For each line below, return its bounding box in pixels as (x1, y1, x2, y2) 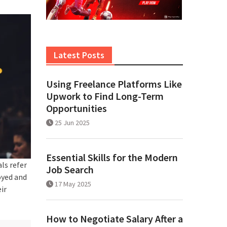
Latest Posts (54, 49, 104, 61)
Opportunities (46, 102, 107, 115)
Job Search (46, 163, 94, 176)
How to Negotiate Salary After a (46, 212, 183, 225)
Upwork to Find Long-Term (46, 90, 164, 103)
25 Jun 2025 (55, 118, 90, 128)
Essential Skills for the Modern (46, 151, 178, 164)
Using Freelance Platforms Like (46, 78, 182, 91)
